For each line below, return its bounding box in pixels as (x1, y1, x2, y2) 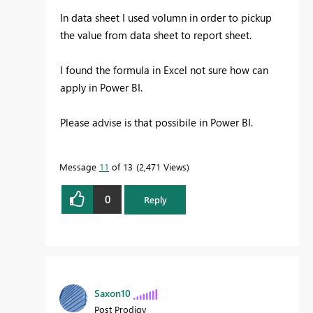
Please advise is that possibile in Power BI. (60, 115, 253, 129)
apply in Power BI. (60, 80, 143, 94)
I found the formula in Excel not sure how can (60, 62, 268, 77)
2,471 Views (139, 160, 187, 173)
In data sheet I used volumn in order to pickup (60, 10, 272, 24)
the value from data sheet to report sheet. (60, 27, 252, 42)
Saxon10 (94, 286, 131, 300)
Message (59, 160, 99, 173)
